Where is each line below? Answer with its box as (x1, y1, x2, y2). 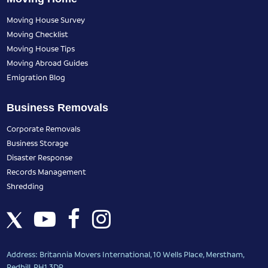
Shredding (7, 181, 44, 191)
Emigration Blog (7, 72, 66, 83)
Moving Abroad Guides (7, 57, 89, 68)
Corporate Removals (7, 123, 81, 134)
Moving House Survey (7, 14, 86, 25)
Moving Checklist (7, 29, 69, 39)
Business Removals (7, 102, 109, 114)
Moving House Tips (7, 43, 75, 54)
